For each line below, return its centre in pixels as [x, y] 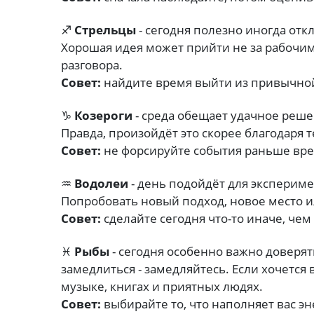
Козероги [103, 116]
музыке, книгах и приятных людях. [162, 287]
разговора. [92, 65]
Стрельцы [105, 30]
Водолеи [101, 184]
